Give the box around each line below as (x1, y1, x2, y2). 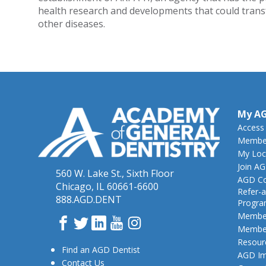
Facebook (69, 214, 113, 228)
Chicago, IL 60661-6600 (55, 179, 159, 193)
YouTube (123, 214, 164, 228)
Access (237, 122, 264, 133)
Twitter (87, 214, 121, 228)
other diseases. (37, 17, 105, 30)
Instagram (141, 214, 188, 228)
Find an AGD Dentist (61, 243, 140, 255)
